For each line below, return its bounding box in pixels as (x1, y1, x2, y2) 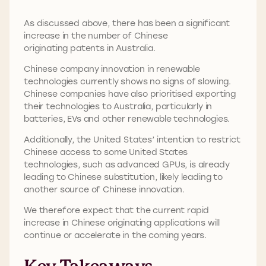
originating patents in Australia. (24, 42, 158, 54)
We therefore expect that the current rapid (24, 204, 210, 216)
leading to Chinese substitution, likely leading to (24, 171, 223, 183)
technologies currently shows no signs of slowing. (24, 75, 232, 87)
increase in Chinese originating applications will (24, 217, 220, 229)
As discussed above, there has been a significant (24, 17, 230, 29)
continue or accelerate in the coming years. (24, 229, 209, 241)
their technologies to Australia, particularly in (24, 100, 213, 112)
